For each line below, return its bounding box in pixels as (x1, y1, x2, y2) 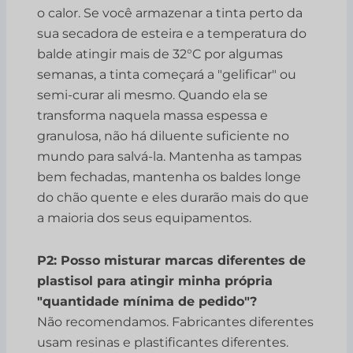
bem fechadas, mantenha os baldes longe (37, 169, 302, 185)
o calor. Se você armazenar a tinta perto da (37, 6, 303, 21)
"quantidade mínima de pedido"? (37, 294, 258, 310)
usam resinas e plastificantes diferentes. (37, 335, 289, 351)
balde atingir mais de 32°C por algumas (37, 46, 284, 62)
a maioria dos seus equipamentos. (37, 210, 252, 226)
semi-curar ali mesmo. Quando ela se (37, 87, 269, 103)
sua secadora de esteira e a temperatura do (37, 26, 307, 42)
